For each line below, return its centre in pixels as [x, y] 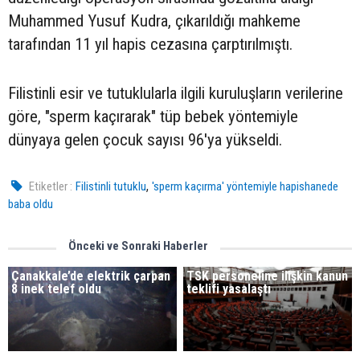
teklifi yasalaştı [229, 289]
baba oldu [31, 204]
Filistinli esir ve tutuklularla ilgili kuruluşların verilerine [176, 93]
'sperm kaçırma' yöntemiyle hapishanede [245, 186]
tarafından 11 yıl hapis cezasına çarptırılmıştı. [150, 44]
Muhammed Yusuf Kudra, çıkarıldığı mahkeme [154, 21]
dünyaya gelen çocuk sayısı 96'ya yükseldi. [145, 140]
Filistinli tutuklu [111, 186]
